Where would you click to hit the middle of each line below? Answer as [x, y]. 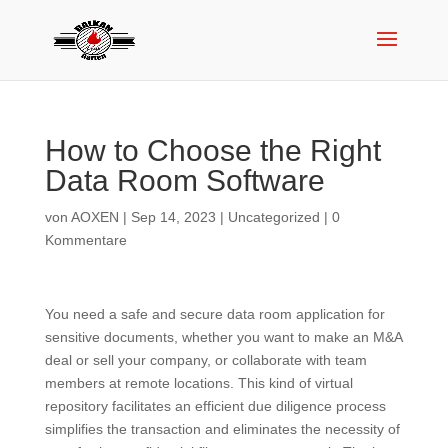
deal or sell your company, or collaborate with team [205, 360]
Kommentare [85, 240]
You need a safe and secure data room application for [214, 314]
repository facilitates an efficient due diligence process [215, 406]
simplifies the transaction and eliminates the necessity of [222, 429]
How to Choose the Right [212, 150]
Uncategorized [273, 217]
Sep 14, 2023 [173, 217]
